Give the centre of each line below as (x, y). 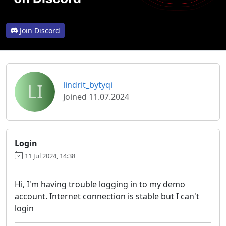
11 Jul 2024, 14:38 (50, 156)
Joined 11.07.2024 (96, 97)
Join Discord (40, 30)
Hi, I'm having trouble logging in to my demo (100, 184)
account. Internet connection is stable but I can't (107, 196)
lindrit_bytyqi (88, 84)
